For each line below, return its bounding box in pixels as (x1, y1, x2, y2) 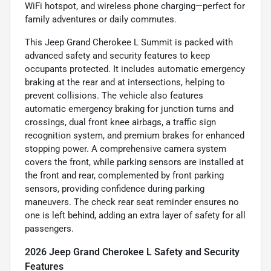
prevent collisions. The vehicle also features (25, 90, 203, 102)
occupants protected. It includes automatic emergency (25, 64, 245, 75)
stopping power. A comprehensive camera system (25, 143, 226, 155)
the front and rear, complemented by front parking (25, 170, 224, 181)
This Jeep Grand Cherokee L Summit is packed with (25, 37, 233, 48)
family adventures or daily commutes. (25, 14, 177, 25)
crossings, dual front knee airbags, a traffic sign (25, 117, 216, 128)
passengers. (25, 223, 74, 235)
